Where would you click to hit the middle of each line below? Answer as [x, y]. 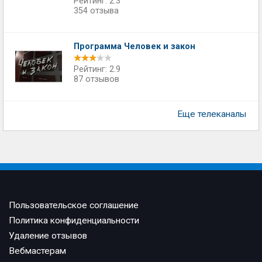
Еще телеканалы [212, 114]
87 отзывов [96, 79]
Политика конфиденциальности [74, 220]
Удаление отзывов [48, 236]
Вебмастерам [37, 251]
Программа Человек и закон [135, 46]
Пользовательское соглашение [74, 205]
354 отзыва [96, 11]
